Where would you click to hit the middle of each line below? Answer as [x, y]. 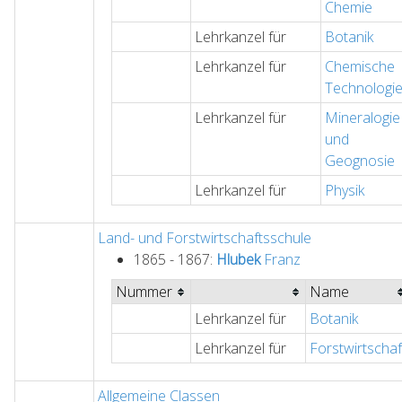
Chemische [360, 67]
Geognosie [360, 161]
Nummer [144, 292]
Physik [345, 191]
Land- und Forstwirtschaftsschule [205, 238]
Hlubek [238, 260]
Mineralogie [363, 118]
